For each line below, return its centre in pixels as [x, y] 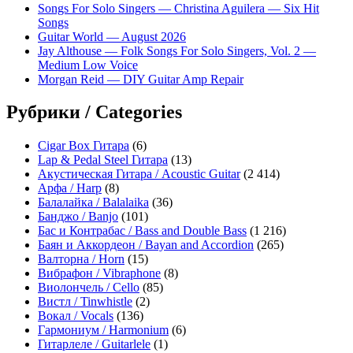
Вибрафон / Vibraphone [99, 273]
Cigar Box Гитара [84, 146]
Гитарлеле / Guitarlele [94, 344]
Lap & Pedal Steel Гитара [103, 160]
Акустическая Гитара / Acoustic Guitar [139, 174]
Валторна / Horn [81, 259]
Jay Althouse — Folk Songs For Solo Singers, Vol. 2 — [177, 50]
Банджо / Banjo [78, 217]
